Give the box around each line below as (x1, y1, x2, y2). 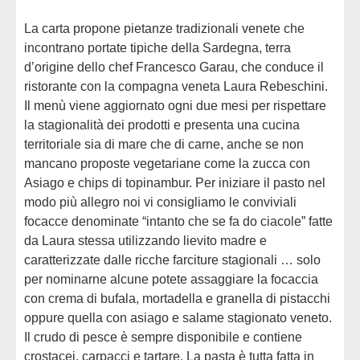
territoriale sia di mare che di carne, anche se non (24, 137, 304, 151)
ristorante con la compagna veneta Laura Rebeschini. (24, 79, 328, 93)
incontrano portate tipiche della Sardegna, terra (24, 40, 291, 55)
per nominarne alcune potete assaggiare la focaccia (24, 272, 318, 286)
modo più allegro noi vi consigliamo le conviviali (24, 194, 297, 209)
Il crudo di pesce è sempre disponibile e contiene (24, 329, 302, 344)
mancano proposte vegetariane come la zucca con (24, 156, 310, 170)
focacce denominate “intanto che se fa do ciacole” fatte (24, 214, 333, 228)
